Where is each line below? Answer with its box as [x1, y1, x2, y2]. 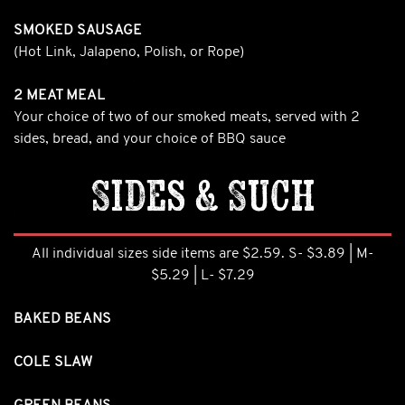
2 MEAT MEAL [14, 88, 105, 103]
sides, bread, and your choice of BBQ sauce [14, 131, 286, 146]
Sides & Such [89, 167, 316, 221]
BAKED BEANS [14, 311, 111, 326]
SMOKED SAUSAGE [14, 23, 142, 38]
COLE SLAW [14, 354, 92, 370]
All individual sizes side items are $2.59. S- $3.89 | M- [32, 246, 373, 261]
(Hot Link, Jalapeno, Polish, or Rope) [14, 44, 244, 60]
